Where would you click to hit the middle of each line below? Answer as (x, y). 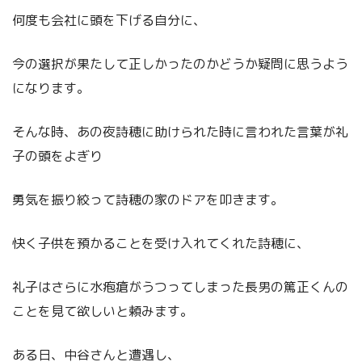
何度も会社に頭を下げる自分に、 (109, 20)
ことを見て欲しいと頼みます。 (103, 311)
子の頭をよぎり (57, 156)
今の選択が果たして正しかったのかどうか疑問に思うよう (180, 63)
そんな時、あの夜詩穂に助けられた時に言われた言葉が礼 (180, 131)
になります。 (51, 88)
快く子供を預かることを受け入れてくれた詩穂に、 (161, 243)
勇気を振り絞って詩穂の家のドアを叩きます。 (148, 199)
